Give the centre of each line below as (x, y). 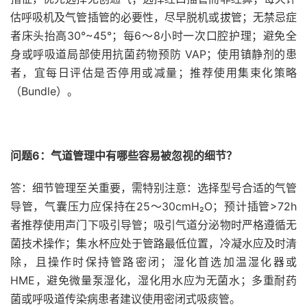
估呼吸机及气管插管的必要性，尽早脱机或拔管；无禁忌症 (153, 17)
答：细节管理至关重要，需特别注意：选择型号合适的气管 (153, 188)
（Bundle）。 (44, 91)
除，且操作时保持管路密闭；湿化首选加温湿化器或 (153, 262)
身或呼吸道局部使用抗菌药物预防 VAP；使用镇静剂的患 (153, 54)
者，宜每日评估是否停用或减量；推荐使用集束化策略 (153, 73)
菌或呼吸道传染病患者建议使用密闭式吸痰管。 (125, 299)
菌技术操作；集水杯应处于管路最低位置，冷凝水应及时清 (153, 243)
